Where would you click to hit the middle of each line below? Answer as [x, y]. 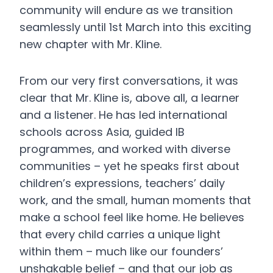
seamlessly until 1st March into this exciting [135, 27]
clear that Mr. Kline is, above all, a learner [129, 98]
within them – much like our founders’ [121, 251]
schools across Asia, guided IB [102, 132]
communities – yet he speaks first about [129, 166]
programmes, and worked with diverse [125, 149]
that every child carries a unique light [120, 234]
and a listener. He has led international [123, 115]
